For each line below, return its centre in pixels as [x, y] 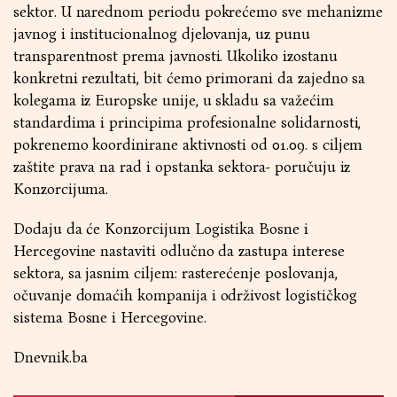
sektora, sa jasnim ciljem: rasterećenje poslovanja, [175, 273]
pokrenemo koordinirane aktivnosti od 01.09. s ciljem [188, 145]
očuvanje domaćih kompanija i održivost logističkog [185, 296]
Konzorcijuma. [61, 189]
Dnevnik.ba [51, 358]
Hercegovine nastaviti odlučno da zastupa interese [179, 251]
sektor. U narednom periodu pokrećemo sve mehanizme [198, 12]
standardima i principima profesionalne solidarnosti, [187, 123]
